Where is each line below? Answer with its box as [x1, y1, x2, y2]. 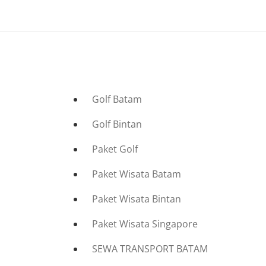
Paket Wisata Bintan [92, 192, 182, 205]
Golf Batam [92, 93, 142, 106]
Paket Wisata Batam [92, 167, 182, 180]
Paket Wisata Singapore [92, 217, 198, 230]
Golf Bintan [92, 118, 142, 131]
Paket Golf [92, 142, 138, 156]
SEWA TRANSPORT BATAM [92, 242, 208, 255]
